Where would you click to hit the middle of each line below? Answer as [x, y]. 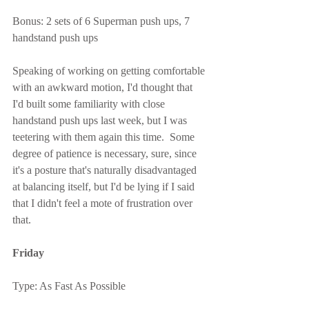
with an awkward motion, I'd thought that [104, 87]
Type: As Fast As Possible [69, 286]
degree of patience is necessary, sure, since [106, 153]
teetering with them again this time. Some [105, 137]
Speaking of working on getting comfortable [110, 71]
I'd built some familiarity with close [90, 104]
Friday [28, 253]
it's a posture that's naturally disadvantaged [106, 170]
